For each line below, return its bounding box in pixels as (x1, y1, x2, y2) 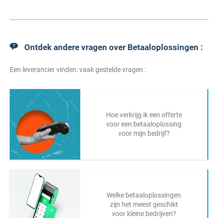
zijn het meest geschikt (109, 200, 178, 208)
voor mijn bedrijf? (118, 129, 170, 137)
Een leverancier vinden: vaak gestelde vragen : (10, 66, 146, 73)
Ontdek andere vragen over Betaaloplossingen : (24, 42, 203, 52)
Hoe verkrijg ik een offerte (106, 111, 182, 119)
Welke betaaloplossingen (107, 191, 181, 199)
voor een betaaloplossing (106, 120, 182, 128)
